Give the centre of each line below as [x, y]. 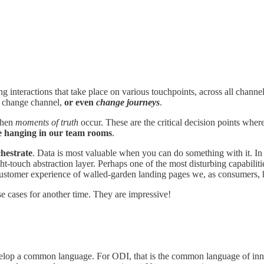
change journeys [128, 102]
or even [80, 102]
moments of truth [47, 122]
